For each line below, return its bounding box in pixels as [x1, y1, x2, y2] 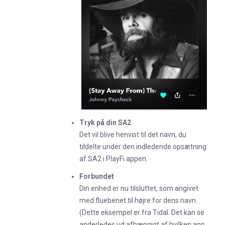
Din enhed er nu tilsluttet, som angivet [79, 184, 198, 192]
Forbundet [79, 172, 114, 180]
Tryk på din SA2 [79, 119, 131, 127]
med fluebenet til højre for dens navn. [79, 196, 197, 204]
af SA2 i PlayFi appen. [79, 155, 148, 163]
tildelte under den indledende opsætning [79, 143, 206, 151]
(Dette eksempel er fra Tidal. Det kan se [79, 208, 204, 216]
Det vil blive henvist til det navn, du [79, 131, 186, 139]
